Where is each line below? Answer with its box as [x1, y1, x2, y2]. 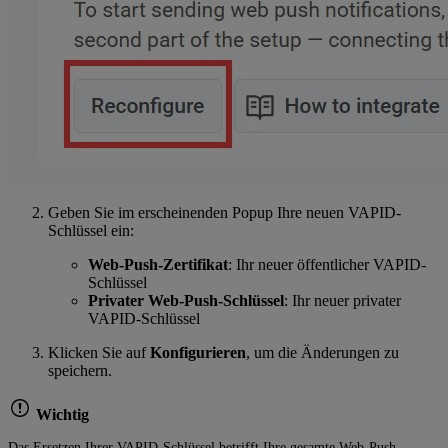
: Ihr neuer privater [284, 292, 401, 310]
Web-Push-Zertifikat [88, 256, 228, 274]
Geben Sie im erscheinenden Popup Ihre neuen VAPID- [48, 204, 401, 222]
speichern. [48, 362, 112, 380]
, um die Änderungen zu [246, 344, 399, 362]
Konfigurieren [150, 344, 246, 362]
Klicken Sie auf [48, 344, 150, 362]
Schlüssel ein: [48, 222, 134, 240]
